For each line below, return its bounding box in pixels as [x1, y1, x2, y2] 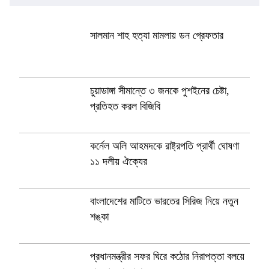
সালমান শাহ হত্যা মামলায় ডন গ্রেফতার [90, 29, 223, 41]
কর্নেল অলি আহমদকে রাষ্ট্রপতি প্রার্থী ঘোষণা [90, 140, 239, 152]
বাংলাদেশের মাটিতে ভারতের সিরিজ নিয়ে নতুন [90, 195, 238, 207]
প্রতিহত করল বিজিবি [90, 100, 160, 112]
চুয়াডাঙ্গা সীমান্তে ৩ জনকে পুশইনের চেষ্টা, [90, 85, 229, 97]
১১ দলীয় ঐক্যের [90, 156, 147, 168]
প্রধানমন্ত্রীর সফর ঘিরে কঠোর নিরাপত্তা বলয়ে [90, 250, 244, 262]
